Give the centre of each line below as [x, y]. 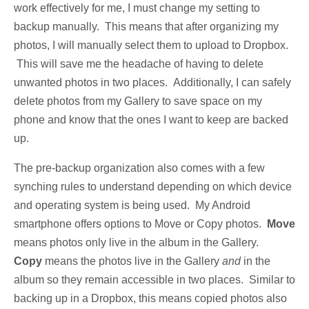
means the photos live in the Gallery [133, 261]
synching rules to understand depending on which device [153, 187]
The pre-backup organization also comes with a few [139, 168]
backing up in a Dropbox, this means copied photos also [150, 299]
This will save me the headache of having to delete [139, 64]
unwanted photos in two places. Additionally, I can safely [152, 83]
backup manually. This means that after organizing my [146, 27]
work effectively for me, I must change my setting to [137, 8]
